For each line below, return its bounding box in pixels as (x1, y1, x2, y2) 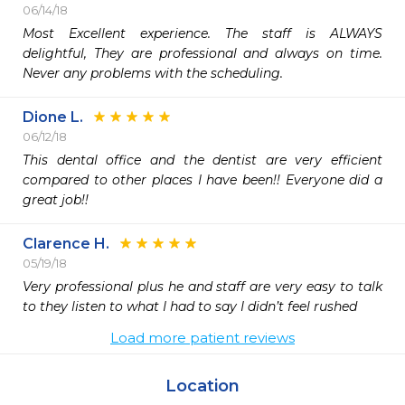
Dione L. (23, 108, 83, 126)
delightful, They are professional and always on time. (23, 45, 382, 61)
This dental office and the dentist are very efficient (23, 152, 382, 168)
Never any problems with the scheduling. (23, 65, 283, 81)
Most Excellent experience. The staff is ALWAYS (23, 25, 382, 42)
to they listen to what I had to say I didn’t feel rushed (23, 298, 357, 315)
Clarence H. (23, 235, 109, 252)
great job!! (23, 192, 89, 208)
